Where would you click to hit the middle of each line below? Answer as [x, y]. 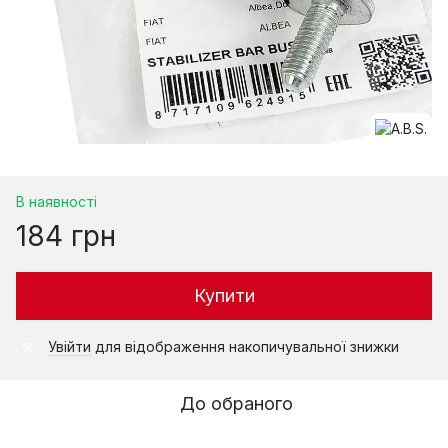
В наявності [56, 201]
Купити [224, 295]
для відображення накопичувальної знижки [245, 346]
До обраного [236, 403]
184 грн [66, 236]
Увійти [69, 346]
